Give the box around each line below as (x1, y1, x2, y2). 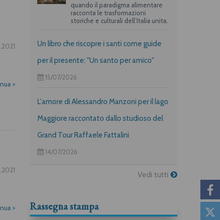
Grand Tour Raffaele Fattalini (37, 130, 129, 139)
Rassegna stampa (30, 199, 99, 213)
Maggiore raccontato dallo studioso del (37, 113, 163, 123)
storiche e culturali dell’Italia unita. (70, 16, 168, 25)
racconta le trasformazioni (70, 8, 146, 17)
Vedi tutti (137, 169, 170, 179)
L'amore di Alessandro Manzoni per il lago (37, 97, 168, 106)
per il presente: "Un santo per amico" (37, 55, 154, 65)
